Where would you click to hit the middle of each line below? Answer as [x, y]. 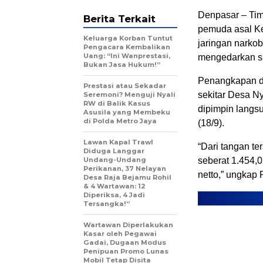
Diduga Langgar [114, 151]
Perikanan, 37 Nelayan [125, 169]
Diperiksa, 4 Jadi [114, 195]
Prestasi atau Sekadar [125, 86]
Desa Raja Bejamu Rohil [127, 178]
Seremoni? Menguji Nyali [129, 95]
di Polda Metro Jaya [120, 121]
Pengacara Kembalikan [127, 47]
